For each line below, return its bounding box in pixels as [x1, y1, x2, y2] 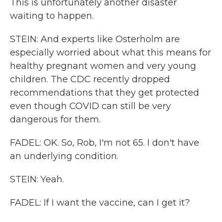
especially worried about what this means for [10, 47, 211, 58]
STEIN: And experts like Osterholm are [10, 34, 180, 45]
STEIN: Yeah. [10, 174, 64, 185]
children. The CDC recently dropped [10, 74, 170, 85]
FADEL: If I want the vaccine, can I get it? [10, 197, 190, 208]
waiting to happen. [10, 10, 94, 21]
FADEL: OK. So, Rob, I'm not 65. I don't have [10, 137, 199, 148]
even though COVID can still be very [10, 101, 171, 111]
